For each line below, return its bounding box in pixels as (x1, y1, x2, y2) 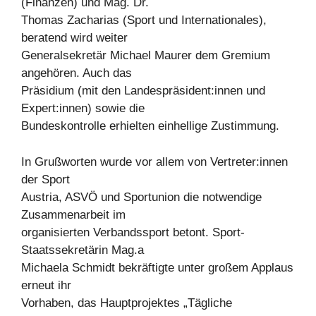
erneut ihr (21, 278, 71, 292)
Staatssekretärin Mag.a (21, 243, 144, 257)
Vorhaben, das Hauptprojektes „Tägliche (21, 296, 232, 310)
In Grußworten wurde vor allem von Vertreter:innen (21, 154, 288, 169)
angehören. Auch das (21, 66, 132, 80)
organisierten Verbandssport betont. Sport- (21, 225, 245, 239)
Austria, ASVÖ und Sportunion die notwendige (21, 190, 262, 204)
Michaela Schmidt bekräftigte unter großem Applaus (21, 260, 293, 274)
